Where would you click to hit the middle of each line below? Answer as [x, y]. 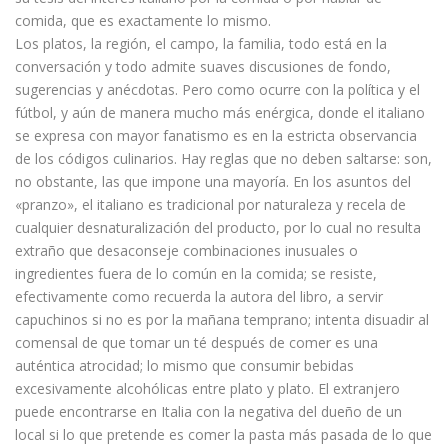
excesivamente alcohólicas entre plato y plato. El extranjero [207, 389]
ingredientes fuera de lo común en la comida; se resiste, [196, 274]
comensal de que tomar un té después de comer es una [196, 343]
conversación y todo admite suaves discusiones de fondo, [203, 67]
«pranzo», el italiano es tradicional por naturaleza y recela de [210, 205]
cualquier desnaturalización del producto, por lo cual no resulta [218, 228]
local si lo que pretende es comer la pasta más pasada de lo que [223, 435]
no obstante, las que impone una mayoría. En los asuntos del [213, 182]
